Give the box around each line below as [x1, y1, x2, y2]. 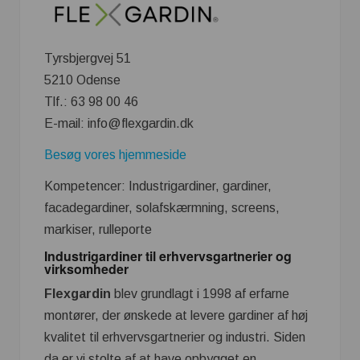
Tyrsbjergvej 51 [44, 51, 131, 65]
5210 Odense [44, 72, 121, 87]
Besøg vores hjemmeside [44, 147, 186, 162]
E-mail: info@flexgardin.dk [44, 116, 194, 130]
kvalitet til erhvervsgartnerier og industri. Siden [44, 330, 305, 345]
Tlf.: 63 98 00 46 [44, 94, 138, 108]
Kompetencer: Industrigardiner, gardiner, [44, 178, 272, 193]
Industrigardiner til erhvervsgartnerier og [44, 246, 292, 265]
